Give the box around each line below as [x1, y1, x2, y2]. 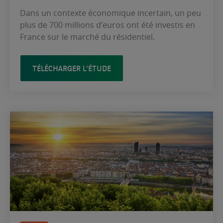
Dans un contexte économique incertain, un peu [20, 7, 201, 18]
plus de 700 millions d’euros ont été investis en [20, 19, 195, 30]
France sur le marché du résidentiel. [20, 31, 155, 42]
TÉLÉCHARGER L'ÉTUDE [32, 63, 111, 73]
